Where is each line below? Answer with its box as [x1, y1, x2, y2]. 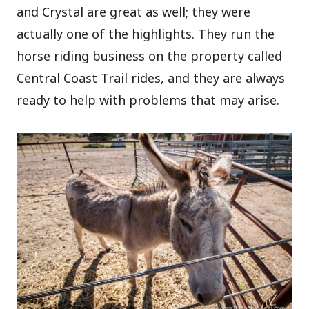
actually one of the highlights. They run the [17, 26, 275, 43]
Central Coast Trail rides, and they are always [17, 70, 286, 87]
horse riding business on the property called [17, 48, 283, 65]
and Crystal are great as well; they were [17, 3, 251, 21]
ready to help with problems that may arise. [17, 92, 280, 109]
